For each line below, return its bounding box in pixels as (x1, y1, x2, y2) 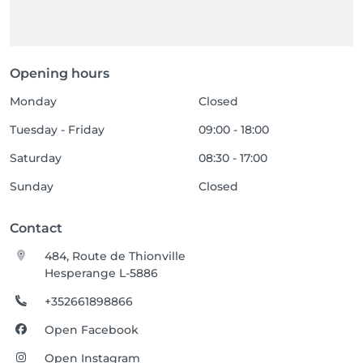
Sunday (10, 179, 53, 194)
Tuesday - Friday (10, 122, 105, 137)
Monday (10, 94, 57, 109)
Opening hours (10, 66, 109, 81)
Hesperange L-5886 (45, 266, 159, 280)
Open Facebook (45, 322, 139, 337)
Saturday (10, 151, 62, 165)
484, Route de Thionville (45, 249, 186, 263)
